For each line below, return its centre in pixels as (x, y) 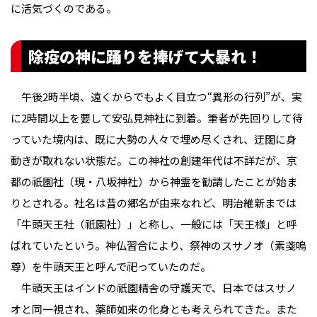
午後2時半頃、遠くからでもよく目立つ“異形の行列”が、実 (156, 96)
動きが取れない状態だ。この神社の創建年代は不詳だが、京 (154, 160)
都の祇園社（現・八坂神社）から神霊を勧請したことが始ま (154, 181)
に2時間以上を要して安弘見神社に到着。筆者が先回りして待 (157, 117)
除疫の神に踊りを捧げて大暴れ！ (145, 56)
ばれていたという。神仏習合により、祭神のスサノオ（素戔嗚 (158, 245)
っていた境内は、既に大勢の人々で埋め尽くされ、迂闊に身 (154, 139)
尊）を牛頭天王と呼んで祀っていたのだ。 (111, 266)
